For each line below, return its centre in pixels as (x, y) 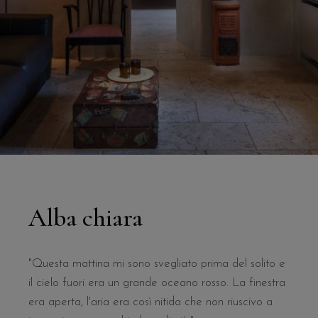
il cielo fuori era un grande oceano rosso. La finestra (157, 283)
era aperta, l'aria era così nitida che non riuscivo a (151, 302)
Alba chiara (86, 218)
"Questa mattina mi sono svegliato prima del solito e (157, 264)
